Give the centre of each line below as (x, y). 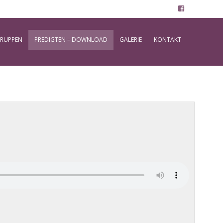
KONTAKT (167, 40)
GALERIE (131, 40)
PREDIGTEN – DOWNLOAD (71, 40)
